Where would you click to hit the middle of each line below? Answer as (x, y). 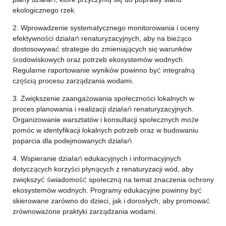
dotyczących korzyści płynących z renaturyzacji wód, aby (103, 169)
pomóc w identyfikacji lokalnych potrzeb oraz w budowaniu (105, 130)
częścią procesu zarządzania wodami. (73, 81)
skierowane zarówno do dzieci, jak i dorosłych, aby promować (111, 201)
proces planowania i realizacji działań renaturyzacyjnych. (103, 109)
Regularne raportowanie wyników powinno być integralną (103, 70)
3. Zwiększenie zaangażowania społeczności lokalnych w (103, 98)
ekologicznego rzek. (44, 10)
